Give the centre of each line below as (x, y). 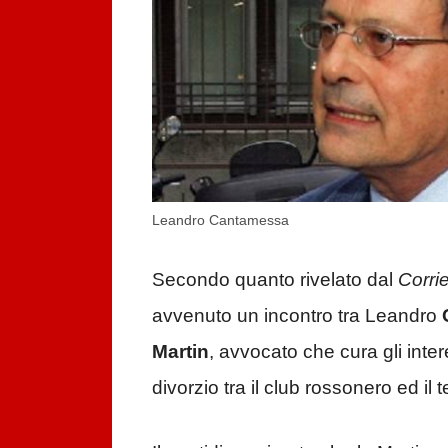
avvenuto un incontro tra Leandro (297, 316)
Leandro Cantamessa (220, 219)
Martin (180, 352)
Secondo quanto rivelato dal (275, 280)
